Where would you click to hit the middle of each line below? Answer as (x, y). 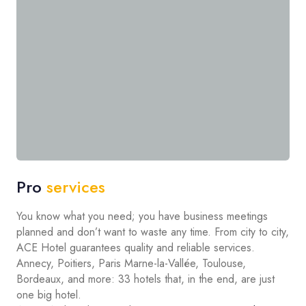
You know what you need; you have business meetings (142, 217)
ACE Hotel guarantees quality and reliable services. (136, 248)
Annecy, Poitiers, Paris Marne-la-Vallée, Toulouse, (131, 264)
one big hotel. (49, 295)
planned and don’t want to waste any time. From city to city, (153, 232)
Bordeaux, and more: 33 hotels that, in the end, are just (145, 279)
